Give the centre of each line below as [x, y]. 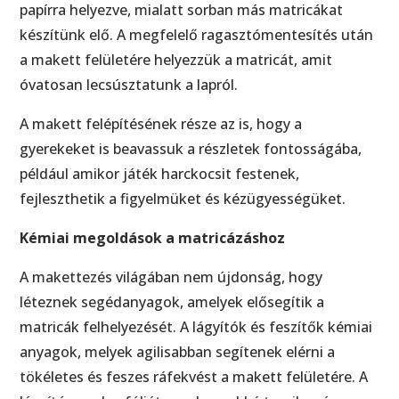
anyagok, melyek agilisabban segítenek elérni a [178, 351]
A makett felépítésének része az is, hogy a [161, 123]
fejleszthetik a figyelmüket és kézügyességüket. [183, 198]
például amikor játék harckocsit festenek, [160, 173]
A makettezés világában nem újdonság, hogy [171, 277]
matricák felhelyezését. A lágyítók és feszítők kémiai [196, 326]
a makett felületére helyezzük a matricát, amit [176, 59]
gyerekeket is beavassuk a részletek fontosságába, [191, 148]
